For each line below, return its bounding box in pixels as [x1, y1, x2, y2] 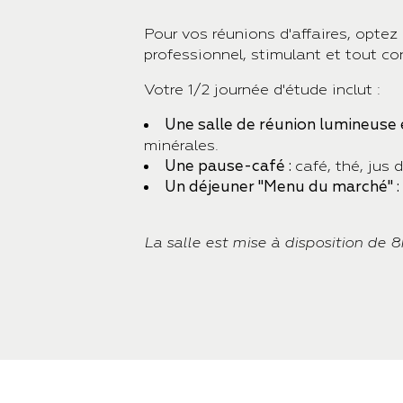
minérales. [144, 136, 219, 155]
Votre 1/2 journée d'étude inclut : [144, 80, 385, 99]
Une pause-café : [165, 157, 295, 175]
